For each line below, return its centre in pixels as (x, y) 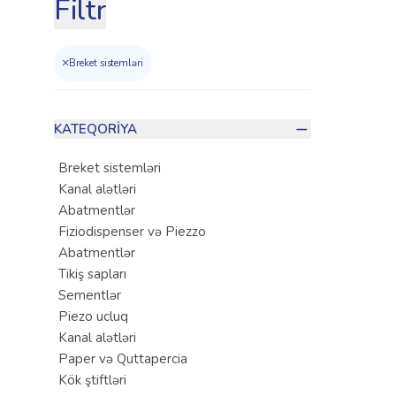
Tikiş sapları (92, 274)
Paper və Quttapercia (122, 359)
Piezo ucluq (93, 317)
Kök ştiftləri (92, 381)
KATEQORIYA (95, 129)
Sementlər (89, 296)
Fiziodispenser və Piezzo (132, 232)
